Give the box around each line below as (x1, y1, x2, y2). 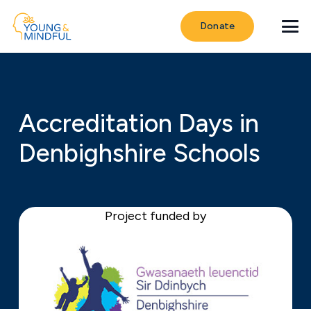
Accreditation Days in (19, 108, 259, 138)
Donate (199, 20, 235, 32)
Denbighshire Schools (19, 138, 260, 168)
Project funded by (105, 208, 206, 224)
